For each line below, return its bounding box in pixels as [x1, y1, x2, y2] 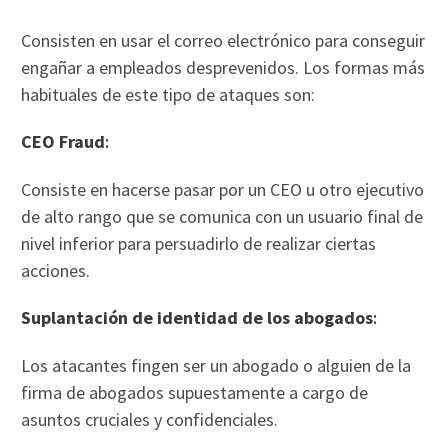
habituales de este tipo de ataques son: [21, 82, 316, 106]
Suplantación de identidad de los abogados [21, 305, 374, 329]
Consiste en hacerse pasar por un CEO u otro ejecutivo [21, 177, 425, 201]
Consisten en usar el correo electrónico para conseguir [21, 28, 426, 52]
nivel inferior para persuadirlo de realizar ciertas [21, 231, 377, 255]
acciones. [21, 258, 91, 282]
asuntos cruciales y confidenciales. [21, 407, 279, 431]
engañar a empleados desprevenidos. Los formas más [21, 55, 426, 79]
